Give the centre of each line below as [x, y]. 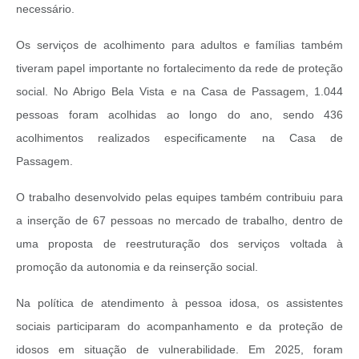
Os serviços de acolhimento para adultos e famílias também [179, 45]
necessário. [45, 9]
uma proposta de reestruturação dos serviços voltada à [179, 244]
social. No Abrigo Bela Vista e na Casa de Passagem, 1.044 [179, 92]
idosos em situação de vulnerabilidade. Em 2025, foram [179, 350]
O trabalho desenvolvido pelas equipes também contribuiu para [179, 198]
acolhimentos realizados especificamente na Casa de [179, 138]
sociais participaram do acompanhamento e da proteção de [179, 327]
